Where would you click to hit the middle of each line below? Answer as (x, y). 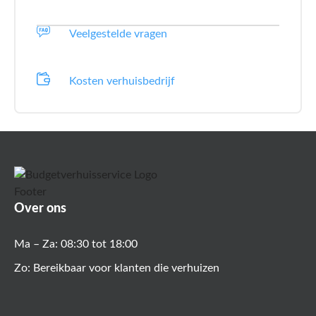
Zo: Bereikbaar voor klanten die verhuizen (117, 268)
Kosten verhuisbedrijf (122, 81)
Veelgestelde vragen (118, 34)
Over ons (40, 208)
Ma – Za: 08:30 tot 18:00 (76, 244)
